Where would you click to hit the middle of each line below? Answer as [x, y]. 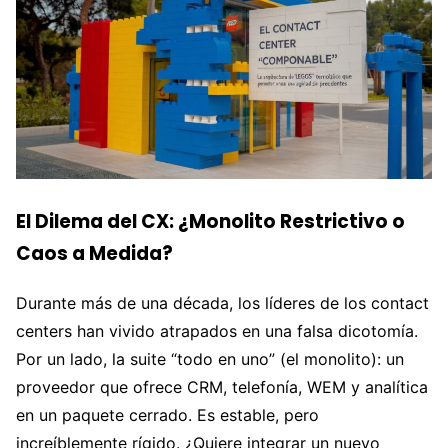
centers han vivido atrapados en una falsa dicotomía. [217, 330]
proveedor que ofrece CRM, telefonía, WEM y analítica [222, 386]
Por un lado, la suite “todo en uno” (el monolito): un [210, 358]
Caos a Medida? [94, 254]
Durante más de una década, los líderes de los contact [222, 302]
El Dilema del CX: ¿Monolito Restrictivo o [210, 222]
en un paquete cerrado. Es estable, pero [167, 414]
